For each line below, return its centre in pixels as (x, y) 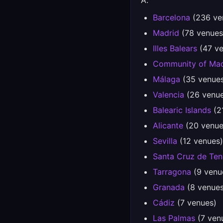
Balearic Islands (182, 110)
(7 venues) (196, 203)
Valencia (168, 95)
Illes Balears (175, 48)
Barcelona (171, 17)
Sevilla (165, 141)
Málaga (167, 79)
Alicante (168, 125)
